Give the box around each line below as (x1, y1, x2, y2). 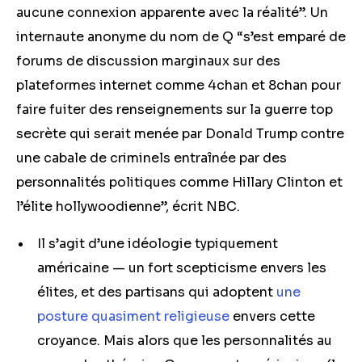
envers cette (229, 308, 315, 325)
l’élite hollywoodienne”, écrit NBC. (16, 198, 240, 215)
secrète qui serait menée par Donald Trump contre (16, 125, 344, 142)
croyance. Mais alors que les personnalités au (37, 332, 332, 349)
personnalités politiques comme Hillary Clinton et (16, 174, 343, 191)
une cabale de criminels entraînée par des (16, 149, 287, 166)
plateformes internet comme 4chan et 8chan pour (16, 77, 341, 94)
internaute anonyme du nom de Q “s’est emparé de (16, 28, 346, 45)
